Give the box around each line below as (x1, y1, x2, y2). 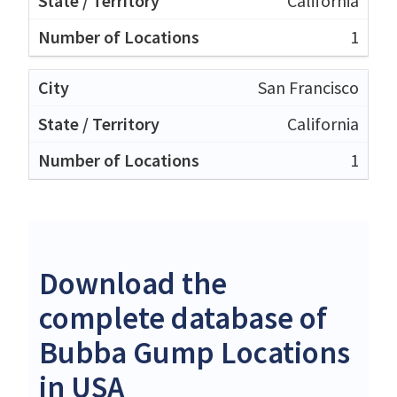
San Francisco (258, 75, 359, 98)
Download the (39, 263, 227, 303)
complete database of (39, 298, 327, 338)
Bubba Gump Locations (39, 332, 350, 372)
